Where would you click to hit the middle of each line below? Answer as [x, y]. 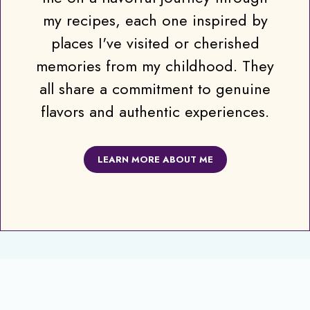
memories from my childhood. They [155, 65]
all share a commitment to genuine [155, 88]
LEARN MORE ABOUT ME [155, 159]
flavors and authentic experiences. [155, 111]
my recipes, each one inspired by [155, 20]
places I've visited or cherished [155, 43]
